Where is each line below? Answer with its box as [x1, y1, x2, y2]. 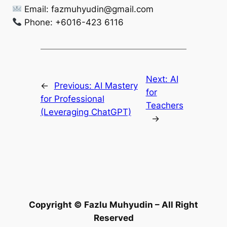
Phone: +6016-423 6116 [22, 17, 124, 27]
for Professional [40, 93, 104, 104]
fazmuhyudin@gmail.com [51, 4, 154, 14]
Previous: [54, 80, 94, 91]
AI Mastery [94, 80, 138, 91]
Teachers [145, 100, 183, 110]
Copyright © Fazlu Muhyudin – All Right [29, 200, 198, 210]
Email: [22, 4, 52, 14]
